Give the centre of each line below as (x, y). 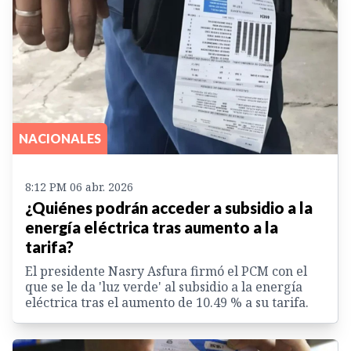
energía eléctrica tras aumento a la (152, 227)
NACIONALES (60, 138)
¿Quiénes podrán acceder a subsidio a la (169, 207)
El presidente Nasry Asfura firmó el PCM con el (166, 271)
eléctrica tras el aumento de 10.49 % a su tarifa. (167, 302)
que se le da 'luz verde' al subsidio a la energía (164, 286)
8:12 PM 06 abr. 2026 (79, 186)
